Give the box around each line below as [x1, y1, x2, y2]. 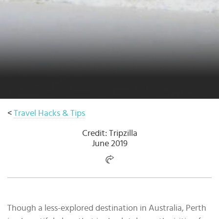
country [15, 12, 44, 21]
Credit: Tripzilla [82, 129, 137, 138]
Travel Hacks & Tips [14, 109, 85, 118]
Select [15, 1, 37, 10]
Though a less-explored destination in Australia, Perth [7, 204, 206, 213]
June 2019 [91, 139, 128, 148]
